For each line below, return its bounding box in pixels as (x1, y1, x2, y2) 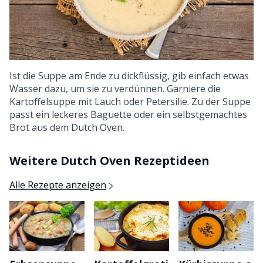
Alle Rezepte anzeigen (9, 178, 106, 192)
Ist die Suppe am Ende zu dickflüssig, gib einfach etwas (9, 69, 249, 83)
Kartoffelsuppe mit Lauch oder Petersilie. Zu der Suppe (9, 95, 251, 109)
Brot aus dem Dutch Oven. (9, 121, 124, 134)
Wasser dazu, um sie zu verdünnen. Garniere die (9, 82, 221, 96)
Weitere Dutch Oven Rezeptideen (9, 153, 210, 169)
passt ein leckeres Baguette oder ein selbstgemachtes (9, 108, 247, 122)
